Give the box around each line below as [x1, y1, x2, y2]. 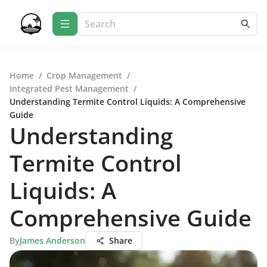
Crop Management [46, 70, 122, 81]
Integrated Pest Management [10, 83, 129, 94]
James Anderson [20, 235, 85, 246]
